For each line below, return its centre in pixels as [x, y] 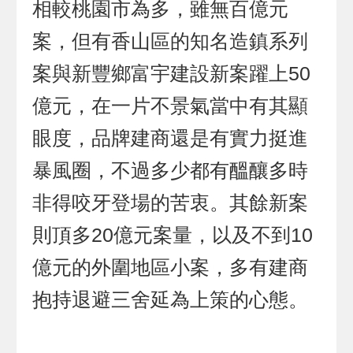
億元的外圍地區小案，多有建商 [171, 268]
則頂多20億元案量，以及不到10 [173, 236]
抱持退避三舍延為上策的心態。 [171, 300]
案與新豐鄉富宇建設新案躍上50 [172, 74]
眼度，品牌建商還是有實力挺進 [171, 139]
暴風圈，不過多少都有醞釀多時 [171, 171]
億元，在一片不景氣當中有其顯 [171, 106]
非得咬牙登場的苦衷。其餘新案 [171, 203]
